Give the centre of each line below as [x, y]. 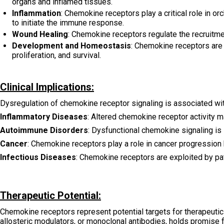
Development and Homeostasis [71, 45]
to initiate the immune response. [68, 22]
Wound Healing [40, 34]
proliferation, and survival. [56, 55]
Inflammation [36, 13]
